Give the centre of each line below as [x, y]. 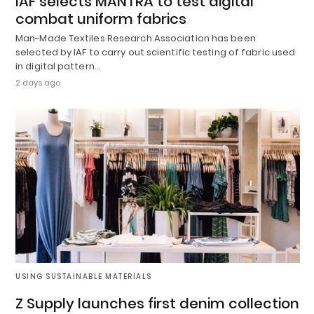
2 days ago [38, 82]
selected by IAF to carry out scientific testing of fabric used [156, 52]
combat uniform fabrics [101, 19]
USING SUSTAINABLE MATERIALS [84, 277]
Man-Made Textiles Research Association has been [136, 38]
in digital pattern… [58, 66]
